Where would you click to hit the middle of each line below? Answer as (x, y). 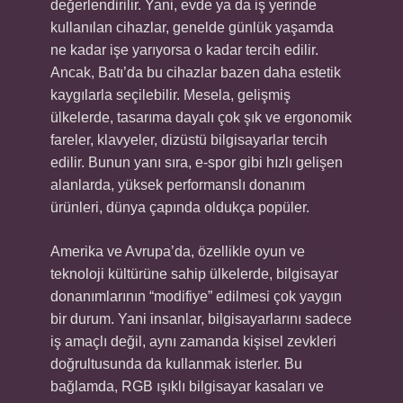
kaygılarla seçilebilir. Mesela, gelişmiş (170, 95)
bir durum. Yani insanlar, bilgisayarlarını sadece (201, 319)
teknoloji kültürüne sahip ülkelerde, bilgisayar (194, 274)
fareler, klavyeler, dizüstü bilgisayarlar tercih (189, 140)
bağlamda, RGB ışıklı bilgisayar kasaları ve (187, 386)
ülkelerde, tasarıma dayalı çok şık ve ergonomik (201, 117)
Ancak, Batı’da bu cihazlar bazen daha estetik (196, 72)
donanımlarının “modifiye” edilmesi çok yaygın (196, 296)
